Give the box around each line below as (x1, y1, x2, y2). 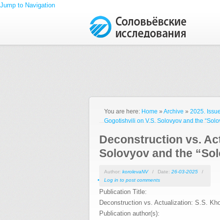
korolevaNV (122, 169, 148, 174)
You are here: (104, 108, 141, 114)
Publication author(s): (99, 210, 162, 217)
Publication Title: (99, 188, 149, 195)
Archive (164, 108, 184, 114)
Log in (104, 177, 118, 183)
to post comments (118, 177, 160, 183)
